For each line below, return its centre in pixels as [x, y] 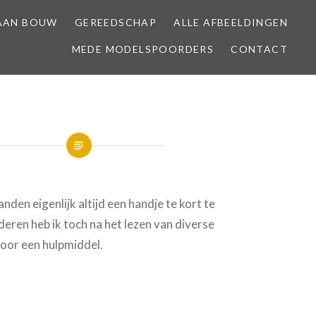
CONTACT [259, 49]
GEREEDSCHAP [116, 22]
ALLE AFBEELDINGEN [231, 22]
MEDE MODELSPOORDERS [143, 49]
